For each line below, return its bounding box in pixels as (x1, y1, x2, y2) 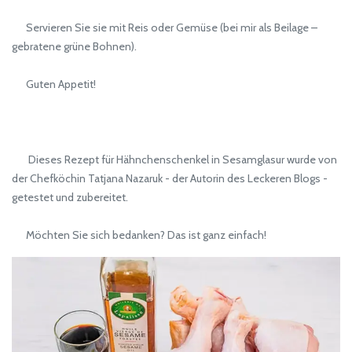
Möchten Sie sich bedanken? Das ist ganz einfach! (12, 228, 266, 243)
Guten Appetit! (12, 77, 96, 92)
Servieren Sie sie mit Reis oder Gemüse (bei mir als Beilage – (12, 20, 317, 35)
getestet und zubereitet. (12, 190, 128, 205)
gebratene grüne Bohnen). (12, 39, 137, 54)
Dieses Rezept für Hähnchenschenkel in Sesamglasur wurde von (12, 152, 337, 167)
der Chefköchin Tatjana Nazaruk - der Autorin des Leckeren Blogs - (12, 171, 328, 186)
